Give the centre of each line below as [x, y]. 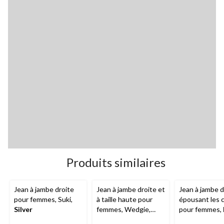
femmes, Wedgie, [123, 209]
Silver [23, 209]
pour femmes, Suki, [43, 199]
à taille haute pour [124, 199]
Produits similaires [116, 162]
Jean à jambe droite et [131, 189]
